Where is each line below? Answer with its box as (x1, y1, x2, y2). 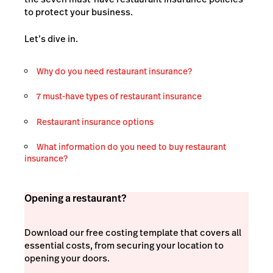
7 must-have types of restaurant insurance (37, 90, 202, 102)
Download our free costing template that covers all (24, 225, 241, 239)
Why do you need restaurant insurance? (37, 65, 192, 77)
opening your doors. (24, 251, 110, 264)
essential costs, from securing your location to (24, 238, 224, 252)
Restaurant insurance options (37, 115, 154, 128)
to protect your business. (24, 5, 133, 19)
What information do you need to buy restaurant (37, 141, 226, 153)
